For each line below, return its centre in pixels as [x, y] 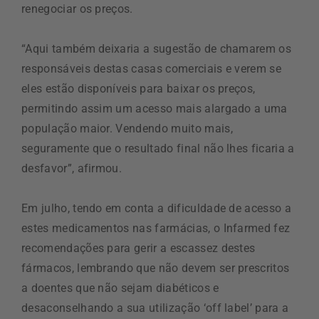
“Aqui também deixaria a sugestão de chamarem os [157, 49]
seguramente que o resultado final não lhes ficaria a [158, 148]
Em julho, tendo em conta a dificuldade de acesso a [157, 208]
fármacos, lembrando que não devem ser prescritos [156, 268]
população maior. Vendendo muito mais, [127, 129]
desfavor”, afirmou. [72, 168]
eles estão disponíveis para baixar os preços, [138, 89]
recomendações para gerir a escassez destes [138, 248]
